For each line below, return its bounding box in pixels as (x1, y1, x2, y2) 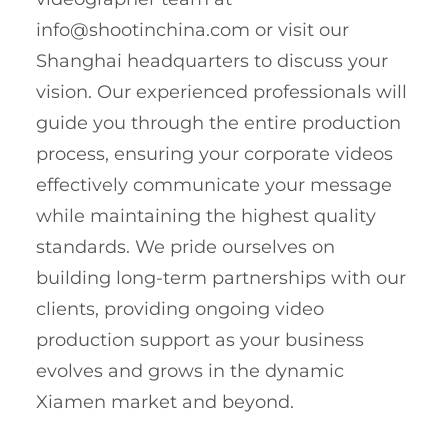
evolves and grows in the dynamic (36, 359, 344, 382)
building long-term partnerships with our (36, 266, 406, 289)
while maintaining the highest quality (36, 204, 376, 227)
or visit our (250, 18, 349, 41)
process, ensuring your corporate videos (36, 142, 393, 165)
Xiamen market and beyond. (36, 390, 294, 413)
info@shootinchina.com (36, 18, 250, 41)
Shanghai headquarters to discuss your (36, 49, 388, 72)
